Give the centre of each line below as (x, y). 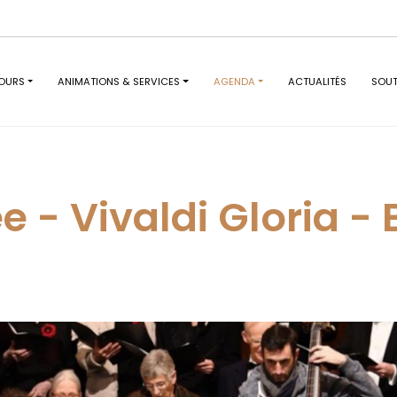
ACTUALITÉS (318, 82)
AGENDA (234, 82)
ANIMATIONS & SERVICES (119, 82)
